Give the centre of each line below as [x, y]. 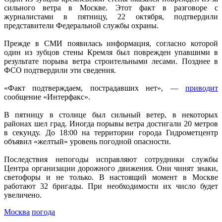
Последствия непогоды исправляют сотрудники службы [111, 159]
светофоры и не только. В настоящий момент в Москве [111, 177]
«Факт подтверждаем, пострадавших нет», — [95, 88]
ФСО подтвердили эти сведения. [60, 70]
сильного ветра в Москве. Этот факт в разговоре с [111, 7]
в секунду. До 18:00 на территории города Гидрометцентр [111, 132]
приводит [202, 88]
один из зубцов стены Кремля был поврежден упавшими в [111, 52]
